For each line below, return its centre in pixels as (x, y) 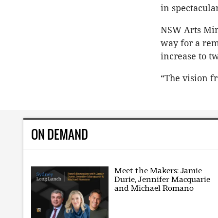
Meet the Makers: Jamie (158, 170)
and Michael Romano (154, 188)
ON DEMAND (60, 134)
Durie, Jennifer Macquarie (163, 179)
